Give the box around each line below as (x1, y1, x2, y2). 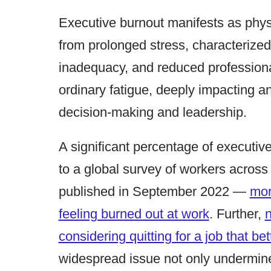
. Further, (209, 206, 265, 221)
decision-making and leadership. (58, 104, 247, 120)
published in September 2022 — (58, 183, 250, 199)
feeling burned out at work (58, 206, 209, 221)
